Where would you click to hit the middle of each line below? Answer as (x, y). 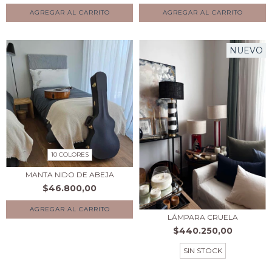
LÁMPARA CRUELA (202, 217)
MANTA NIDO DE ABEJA (70, 174)
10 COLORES (70, 154)
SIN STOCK (202, 250)
